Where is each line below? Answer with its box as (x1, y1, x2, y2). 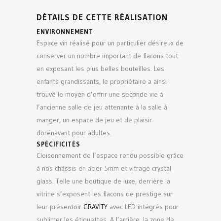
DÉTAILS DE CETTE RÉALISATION (37, 11, 168, 22)
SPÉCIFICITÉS (37, 140, 80, 148)
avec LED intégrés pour (108, 202, 179, 211)
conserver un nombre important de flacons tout (37, 51, 178, 60)
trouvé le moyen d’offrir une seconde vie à (37, 89, 163, 99)
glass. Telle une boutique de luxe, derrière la (37, 176, 170, 185)
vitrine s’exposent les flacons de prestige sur (37, 189, 173, 198)
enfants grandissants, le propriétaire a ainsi (37, 76, 167, 86)
